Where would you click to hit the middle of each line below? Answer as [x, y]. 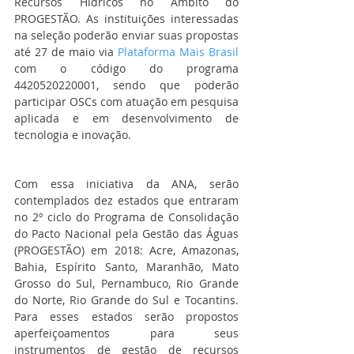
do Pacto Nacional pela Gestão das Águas [126, 233]
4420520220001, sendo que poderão [126, 85]
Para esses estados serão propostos [126, 316]
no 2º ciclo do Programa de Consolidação [126, 217]
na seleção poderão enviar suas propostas [126, 35]
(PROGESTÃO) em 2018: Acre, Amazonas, [126, 250]
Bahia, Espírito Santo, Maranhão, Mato [126, 266]
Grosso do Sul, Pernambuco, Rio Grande [126, 283]
